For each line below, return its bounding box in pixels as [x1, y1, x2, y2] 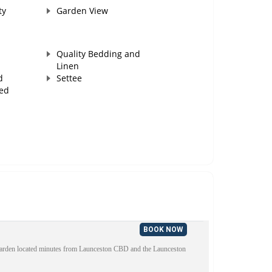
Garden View [56, 5, 108, 17]
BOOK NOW [143, 225, 183, 234]
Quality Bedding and [56, 48, 140, 60]
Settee [56, 72, 82, 84]
